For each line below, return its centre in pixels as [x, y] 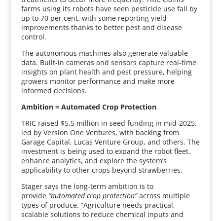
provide [35, 196]
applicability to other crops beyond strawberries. [102, 170]
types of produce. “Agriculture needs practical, [98, 205]
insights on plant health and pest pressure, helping [106, 72]
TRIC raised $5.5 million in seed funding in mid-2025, [109, 123]
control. [34, 37]
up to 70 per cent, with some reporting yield [94, 18]
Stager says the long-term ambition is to [87, 186]
